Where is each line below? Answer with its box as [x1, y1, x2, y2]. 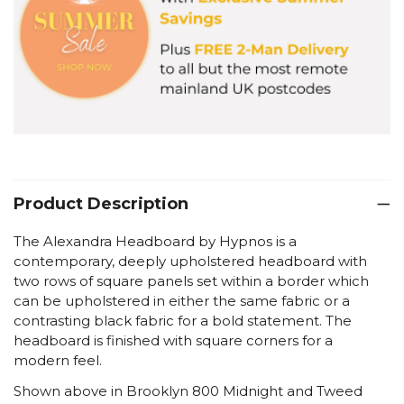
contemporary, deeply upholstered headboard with [14, 252, 367, 270]
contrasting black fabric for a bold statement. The [14, 311, 352, 329]
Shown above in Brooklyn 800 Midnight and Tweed [14, 381, 363, 399]
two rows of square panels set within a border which [14, 271, 369, 289]
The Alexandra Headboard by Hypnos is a [14, 232, 297, 250]
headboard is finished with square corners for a [14, 331, 333, 349]
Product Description [14, 193, 188, 214]
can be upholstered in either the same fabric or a [14, 291, 350, 309]
